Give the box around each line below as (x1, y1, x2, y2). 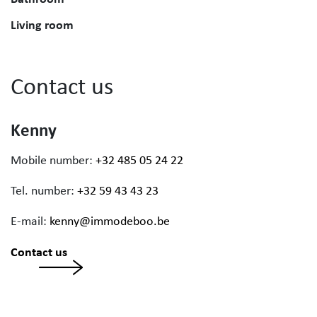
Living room (11, 16, 74, 33)
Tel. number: (11, 182, 77, 199)
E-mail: (11, 212, 50, 229)
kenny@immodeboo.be (50, 212, 170, 229)
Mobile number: (11, 151, 96, 168)
